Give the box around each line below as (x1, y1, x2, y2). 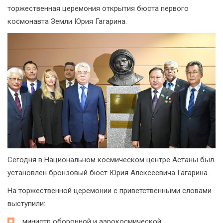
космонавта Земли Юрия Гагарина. (7, 17, 127, 26)
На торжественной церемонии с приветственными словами (7, 186, 212, 196)
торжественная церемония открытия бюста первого (7, 4, 189, 13)
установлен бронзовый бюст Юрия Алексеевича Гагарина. (7, 168, 209, 178)
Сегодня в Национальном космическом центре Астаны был (7, 155, 214, 165)
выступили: (7, 199, 45, 209)
